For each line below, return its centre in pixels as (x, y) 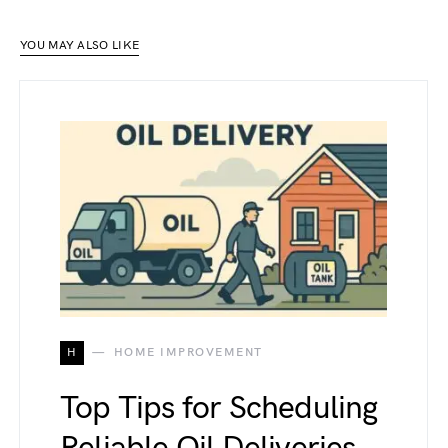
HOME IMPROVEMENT (188, 352)
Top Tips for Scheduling (219, 408)
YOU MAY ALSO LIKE (80, 45)
